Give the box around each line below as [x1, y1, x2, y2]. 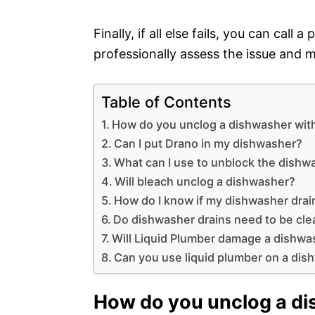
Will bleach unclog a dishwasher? [115, 174, 296, 188]
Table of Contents [101, 92, 231, 111]
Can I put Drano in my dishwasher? [114, 136, 303, 150]
